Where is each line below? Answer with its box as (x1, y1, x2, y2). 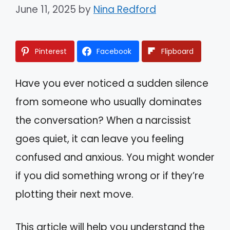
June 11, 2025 (15, 2, 76, 16)
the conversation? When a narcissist (15, 113, 191, 127)
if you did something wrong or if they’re (15, 168, 204, 183)
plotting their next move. (15, 187, 133, 201)
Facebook (97, 46, 131, 56)
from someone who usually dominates (15, 94, 202, 109)
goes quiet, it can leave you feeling (15, 131, 184, 146)
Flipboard (161, 46, 194, 56)
